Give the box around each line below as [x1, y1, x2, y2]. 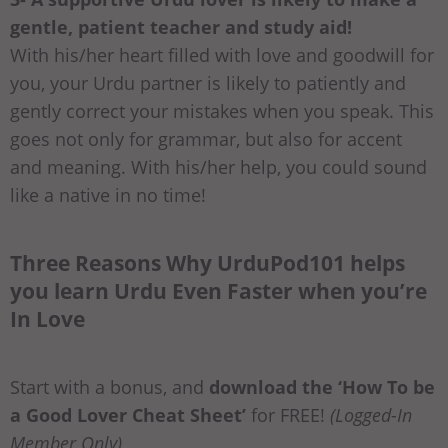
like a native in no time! [10, 182, 206, 207]
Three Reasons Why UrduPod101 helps [10, 247, 405, 277]
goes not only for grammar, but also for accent [10, 126, 402, 151]
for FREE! [246, 402, 330, 427]
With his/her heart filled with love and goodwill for [10, 42, 434, 67]
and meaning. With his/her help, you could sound [10, 154, 427, 179]
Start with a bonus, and [10, 374, 209, 399]
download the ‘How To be [209, 374, 435, 399]
